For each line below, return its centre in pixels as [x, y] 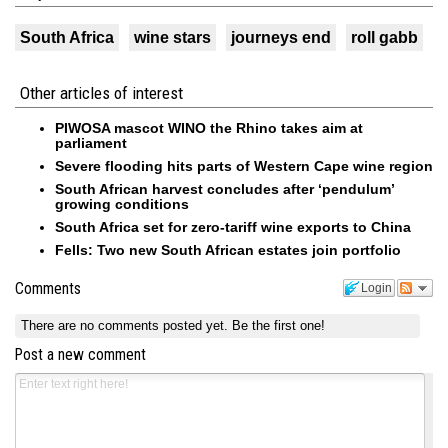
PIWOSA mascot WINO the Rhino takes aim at [209, 128]
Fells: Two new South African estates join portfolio [228, 250]
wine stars [172, 38]
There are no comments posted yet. [127, 325]
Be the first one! [279, 325]
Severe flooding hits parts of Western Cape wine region [244, 166]
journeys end [281, 38]
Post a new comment [80, 354]
